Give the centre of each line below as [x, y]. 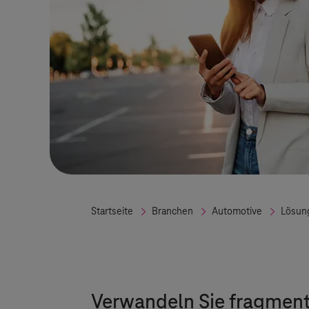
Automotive [237, 212]
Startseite [112, 212]
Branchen [172, 212]
